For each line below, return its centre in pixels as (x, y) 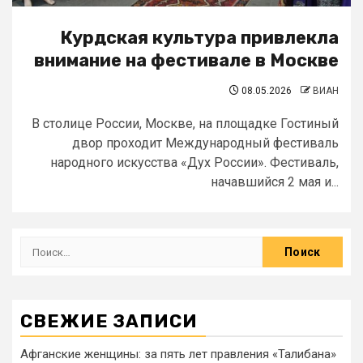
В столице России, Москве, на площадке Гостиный (185, 124)
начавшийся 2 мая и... (275, 182)
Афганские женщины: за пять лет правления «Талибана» (178, 354)
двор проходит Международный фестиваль (205, 143)
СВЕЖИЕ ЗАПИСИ (109, 321)
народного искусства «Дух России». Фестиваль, (194, 162)
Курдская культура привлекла (199, 38)
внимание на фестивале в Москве (186, 60)
